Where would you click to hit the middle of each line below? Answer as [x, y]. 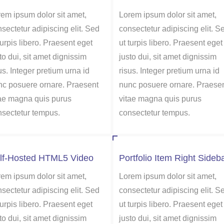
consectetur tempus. [154, 113]
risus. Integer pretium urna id [169, 71]
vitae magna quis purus [160, 99]
